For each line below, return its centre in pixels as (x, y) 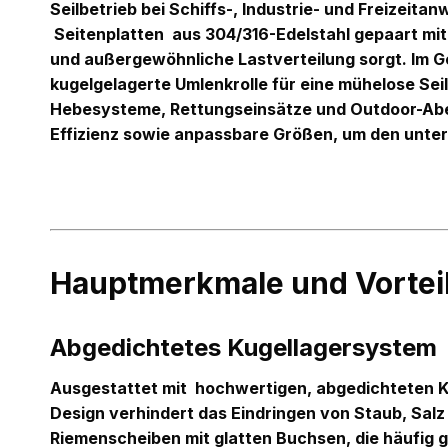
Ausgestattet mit (122, 388)
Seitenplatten (111, 34)
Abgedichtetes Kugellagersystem (243, 347)
